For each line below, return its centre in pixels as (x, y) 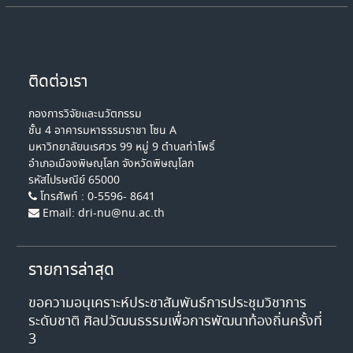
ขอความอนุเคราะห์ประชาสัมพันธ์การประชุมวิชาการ (168, 304)
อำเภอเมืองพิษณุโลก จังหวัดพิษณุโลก (111, 164)
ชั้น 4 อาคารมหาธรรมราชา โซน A (103, 131)
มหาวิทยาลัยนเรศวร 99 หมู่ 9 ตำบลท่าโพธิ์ (122, 148)
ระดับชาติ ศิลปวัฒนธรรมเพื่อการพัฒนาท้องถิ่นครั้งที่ (176, 322)
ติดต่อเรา (59, 83)
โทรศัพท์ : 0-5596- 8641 (97, 197)
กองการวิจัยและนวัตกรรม (85, 115)
